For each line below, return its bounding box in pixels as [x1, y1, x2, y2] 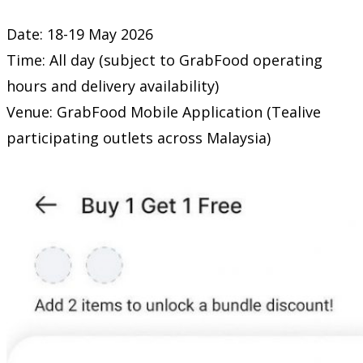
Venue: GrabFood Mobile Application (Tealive [6, 101, 321, 122]
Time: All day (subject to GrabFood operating [6, 49, 322, 70]
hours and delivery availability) [6, 75, 219, 96]
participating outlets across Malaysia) [6, 127, 271, 147]
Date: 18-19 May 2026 [6, 23, 153, 44]
